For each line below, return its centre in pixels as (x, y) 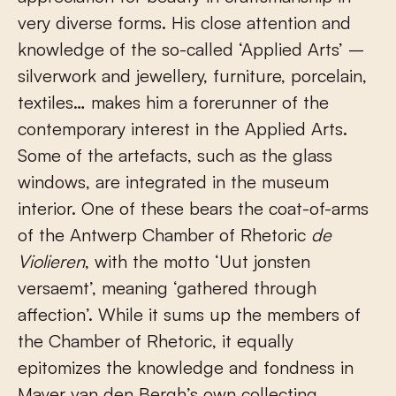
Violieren (51, 262)
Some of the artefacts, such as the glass (175, 156)
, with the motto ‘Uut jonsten (198, 262)
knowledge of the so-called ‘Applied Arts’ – (191, 49)
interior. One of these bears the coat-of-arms (193, 209)
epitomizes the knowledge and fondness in (186, 368)
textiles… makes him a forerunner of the (173, 103)
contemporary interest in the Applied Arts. (183, 129)
